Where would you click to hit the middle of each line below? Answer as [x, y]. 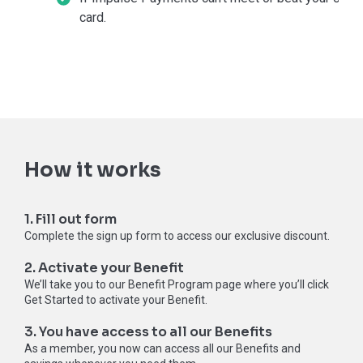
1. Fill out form [70, 219]
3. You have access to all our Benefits [148, 331]
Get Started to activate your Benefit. [116, 299]
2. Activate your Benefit [105, 267]
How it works [93, 170]
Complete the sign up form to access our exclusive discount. [177, 235]
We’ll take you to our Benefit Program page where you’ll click [177, 284]
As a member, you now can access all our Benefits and [162, 348]
